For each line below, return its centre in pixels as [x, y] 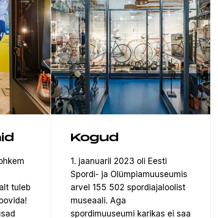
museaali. [90, 200]
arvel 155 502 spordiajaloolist [128, 187]
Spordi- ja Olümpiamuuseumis [129, 174]
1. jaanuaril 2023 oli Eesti [119, 161]
